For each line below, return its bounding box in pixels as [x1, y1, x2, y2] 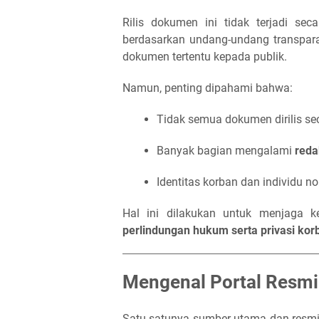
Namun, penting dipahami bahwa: [122, 81, 293, 95]
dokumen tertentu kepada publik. [122, 50, 287, 63]
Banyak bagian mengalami [157, 144, 295, 157]
